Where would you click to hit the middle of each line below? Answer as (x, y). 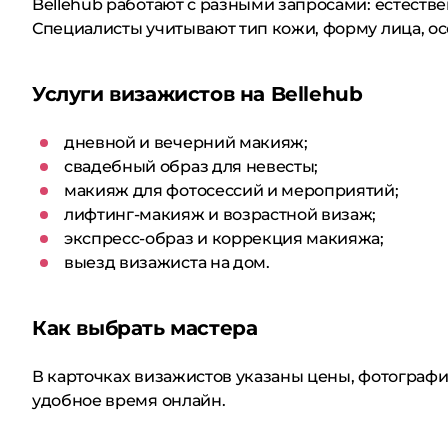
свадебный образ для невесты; (191, 166)
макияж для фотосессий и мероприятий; (231, 190)
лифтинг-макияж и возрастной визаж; (220, 214)
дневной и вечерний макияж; (186, 142)
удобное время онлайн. (129, 400)
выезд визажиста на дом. (167, 262)
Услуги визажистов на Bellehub (197, 94)
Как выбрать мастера (145, 328)
